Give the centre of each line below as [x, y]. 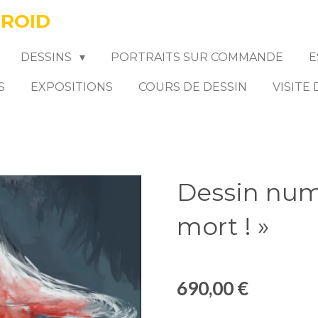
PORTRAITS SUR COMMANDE [197, 57]
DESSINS [48, 57]
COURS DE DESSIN [193, 87]
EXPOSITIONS [72, 87]
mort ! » [223, 226]
